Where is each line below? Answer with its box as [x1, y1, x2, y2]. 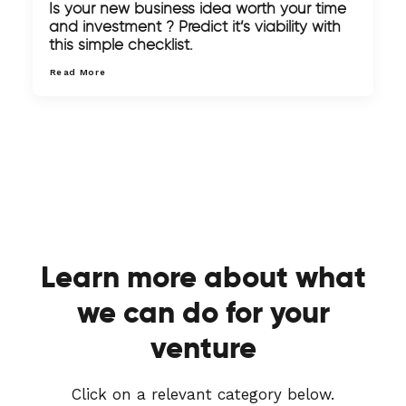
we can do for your [76, 293, 330, 332]
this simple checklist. [49, 35, 193, 54]
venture [150, 328, 256, 367]
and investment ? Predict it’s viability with [49, 17, 341, 36]
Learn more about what [40, 257, 366, 296]
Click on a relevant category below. [72, 385, 334, 403]
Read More [49, 67, 107, 78]
